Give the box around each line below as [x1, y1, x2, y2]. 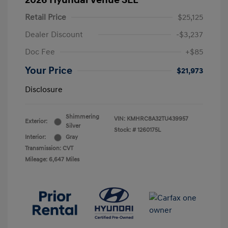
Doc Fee [25, 47, 55, 58]
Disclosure [25, 84, 63, 95]
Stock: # [114, 126, 136, 134]
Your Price [25, 65, 72, 77]
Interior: [25, 133, 46, 141]
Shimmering [66, 113, 99, 121]
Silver [66, 122, 80, 130]
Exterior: [25, 118, 47, 126]
